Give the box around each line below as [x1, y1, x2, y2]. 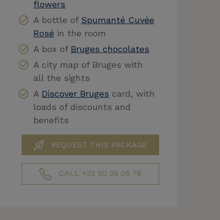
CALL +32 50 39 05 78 [56, 168, 141, 178]
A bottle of [33, 15, 81, 25]
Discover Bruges [42, 88, 109, 99]
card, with [109, 88, 155, 99]
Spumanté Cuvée [81, 15, 154, 25]
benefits [33, 115, 69, 125]
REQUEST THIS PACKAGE [48, 140, 147, 149]
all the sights [33, 73, 90, 83]
